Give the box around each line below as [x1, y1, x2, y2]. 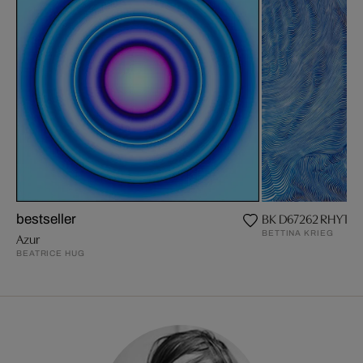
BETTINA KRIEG [262, 228, 334, 237]
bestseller [16, 211, 76, 227]
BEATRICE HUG [16, 249, 85, 258]
